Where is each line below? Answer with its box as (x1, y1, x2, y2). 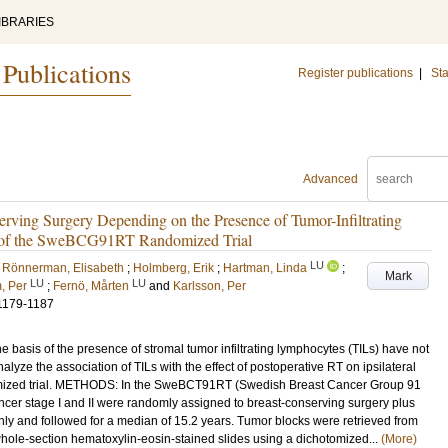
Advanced (303, 172, 358, 186)
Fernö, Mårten (53, 279, 129, 293)
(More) (381, 432, 417, 446)
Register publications (298, 66, 413, 80)
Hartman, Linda (223, 261, 307, 275)
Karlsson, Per (173, 279, 246, 293)
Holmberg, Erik (133, 261, 214, 275)
